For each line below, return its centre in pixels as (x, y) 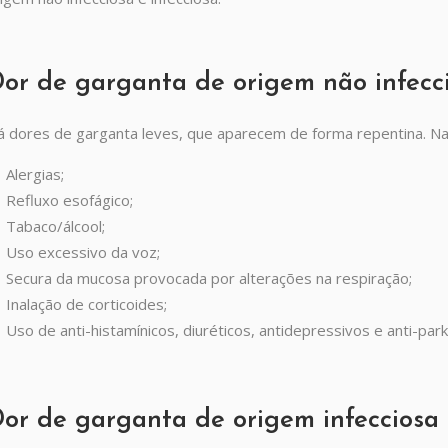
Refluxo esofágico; (69, 200)
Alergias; (35, 174)
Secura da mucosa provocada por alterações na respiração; (209, 278)
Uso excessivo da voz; (83, 252)
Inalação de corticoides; (86, 304)
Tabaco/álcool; (55, 226)
